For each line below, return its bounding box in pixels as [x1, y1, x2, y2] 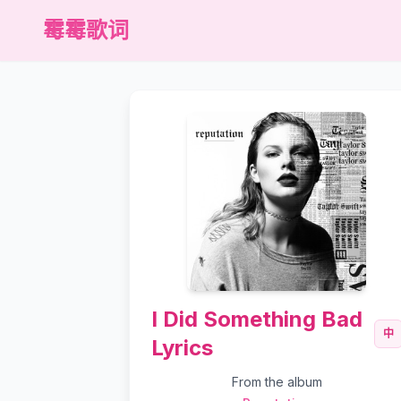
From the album [231, 374, 322, 389]
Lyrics [151, 335, 213, 361]
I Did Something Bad [151, 306, 363, 332]
